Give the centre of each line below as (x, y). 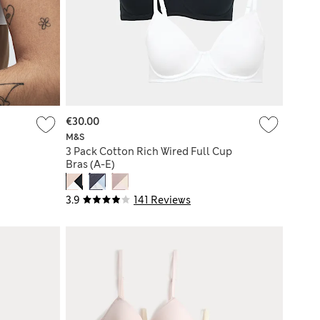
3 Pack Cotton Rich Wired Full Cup (149, 151)
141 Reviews (162, 200)
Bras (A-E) (90, 164)
